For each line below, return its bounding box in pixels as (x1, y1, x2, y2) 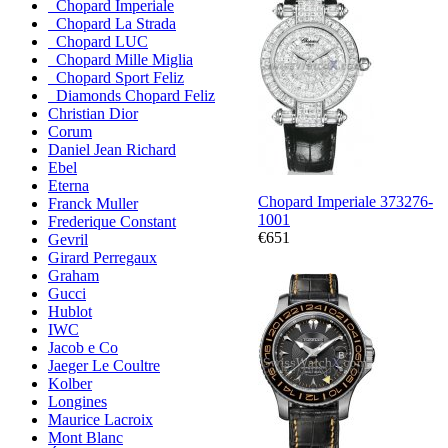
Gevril (48, 231, 88, 249)
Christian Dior (48, 105, 138, 123)
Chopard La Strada (48, 15, 176, 33)
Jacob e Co (48, 339, 118, 357)
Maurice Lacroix (48, 411, 153, 429)
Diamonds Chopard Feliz (48, 87, 215, 105)
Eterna (48, 177, 89, 195)
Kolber (48, 375, 92, 393)
